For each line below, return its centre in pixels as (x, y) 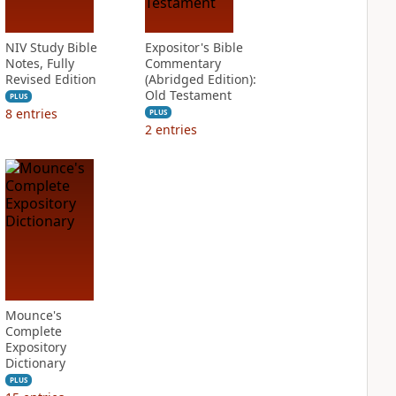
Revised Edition (50, 79)
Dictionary (35, 363)
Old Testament (188, 95)
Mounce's (33, 315)
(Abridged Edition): (200, 79)
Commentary (183, 63)
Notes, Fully (39, 63)
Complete (33, 331)
